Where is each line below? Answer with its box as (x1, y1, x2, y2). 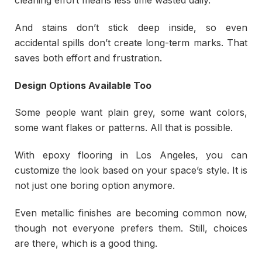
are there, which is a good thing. (15, 237, 157, 250)
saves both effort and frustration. (15, 51, 162, 64)
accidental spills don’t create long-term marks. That (15, 36, 247, 49)
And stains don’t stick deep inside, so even (15, 21, 247, 33)
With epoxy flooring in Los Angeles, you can (15, 149, 247, 161)
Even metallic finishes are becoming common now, (15, 207, 247, 219)
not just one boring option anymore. (15, 180, 175, 192)
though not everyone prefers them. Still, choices (15, 222, 247, 235)
